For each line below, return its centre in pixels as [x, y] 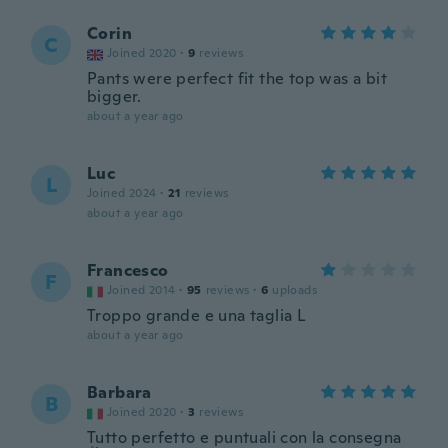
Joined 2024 [122, 193]
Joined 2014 [141, 290]
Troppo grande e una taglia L [196, 315]
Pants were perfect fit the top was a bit [237, 78]
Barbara [119, 392]
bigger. [114, 96]
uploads [295, 290]
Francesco [128, 270]
